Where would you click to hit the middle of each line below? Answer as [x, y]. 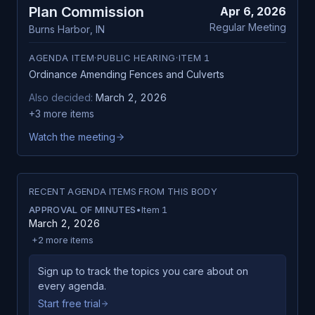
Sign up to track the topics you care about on [143, 271]
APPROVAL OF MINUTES [83, 210]
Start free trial [69, 303]
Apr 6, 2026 [253, 11]
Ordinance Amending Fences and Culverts [127, 74]
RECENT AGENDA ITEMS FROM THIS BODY [123, 191]
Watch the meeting [72, 137]
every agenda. [72, 286]
